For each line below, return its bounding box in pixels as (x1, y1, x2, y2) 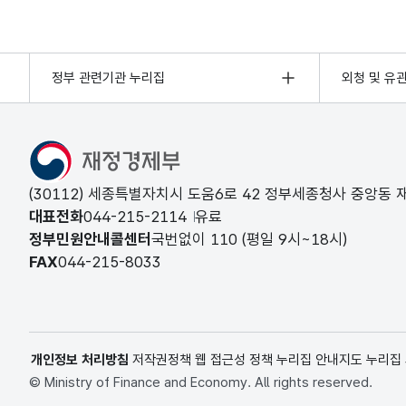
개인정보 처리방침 (31, 351, 129, 368)
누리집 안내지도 (276, 351, 362, 368)
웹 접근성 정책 (195, 351, 273, 368)
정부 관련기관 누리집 (52, 69, 165, 86)
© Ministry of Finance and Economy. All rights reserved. (29, 373, 372, 391)
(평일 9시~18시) (237, 229, 347, 248)
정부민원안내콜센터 (29, 229, 151, 248)
